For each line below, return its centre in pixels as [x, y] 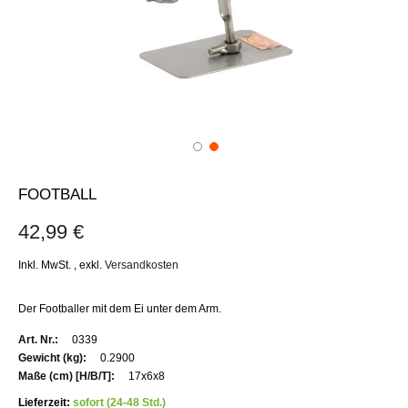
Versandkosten [142, 265]
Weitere [32, 337]
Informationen [47, 354]
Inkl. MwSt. [46, 265]
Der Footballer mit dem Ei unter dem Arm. [120, 308]
